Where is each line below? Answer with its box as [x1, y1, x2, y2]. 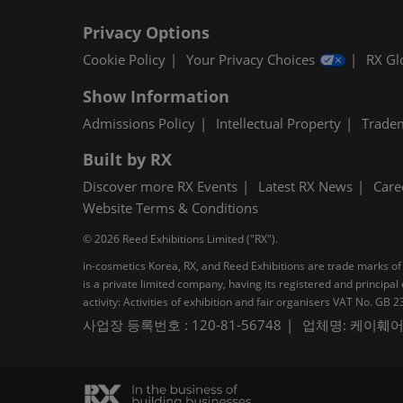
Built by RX [83, 148, 172, 171]
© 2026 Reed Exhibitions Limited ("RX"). [83, 231, 278, 247]
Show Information [83, 85, 229, 108]
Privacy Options [83, 22, 210, 44]
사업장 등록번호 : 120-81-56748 [83, 316, 282, 335]
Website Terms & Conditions [83, 199, 258, 218]
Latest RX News [258, 177, 353, 196]
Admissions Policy [83, 114, 195, 133]
